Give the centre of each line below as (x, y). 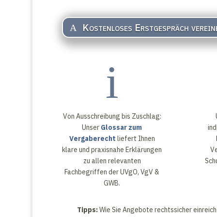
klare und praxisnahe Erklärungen (112, 150)
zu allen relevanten (112, 161)
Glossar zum (122, 128)
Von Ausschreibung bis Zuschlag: (112, 116)
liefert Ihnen (135, 139)
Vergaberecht (92, 139)
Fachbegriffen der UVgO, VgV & (112, 172)
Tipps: (87, 210)
